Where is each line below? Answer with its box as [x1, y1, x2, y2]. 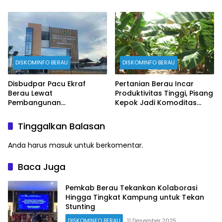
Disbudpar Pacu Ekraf [8, 78, 86, 89]
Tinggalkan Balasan [18, 119, 105, 132]
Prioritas [115, 107, 145, 117]
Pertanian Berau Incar [115, 78, 194, 89]
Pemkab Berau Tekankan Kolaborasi [65, 183, 197, 193]
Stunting [65, 202, 95, 212]
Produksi [8, 1, 39, 11]
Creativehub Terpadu [8, 107, 86, 117]
